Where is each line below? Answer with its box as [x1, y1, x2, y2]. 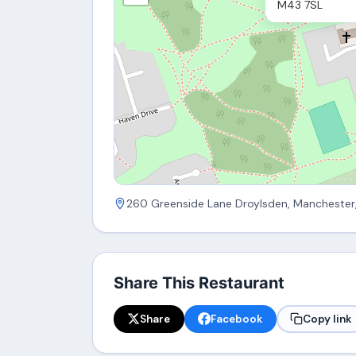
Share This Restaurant [113, 273, 284, 292]
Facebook [211, 311, 263, 326]
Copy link [303, 311, 352, 326]
